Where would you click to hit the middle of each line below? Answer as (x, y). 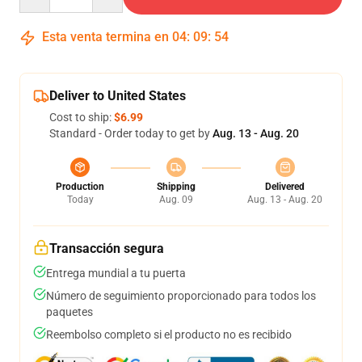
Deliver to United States (118, 96)
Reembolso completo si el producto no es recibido (169, 335)
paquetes (69, 312)
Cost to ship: (82, 117)
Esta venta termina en (105, 37)
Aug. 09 (176, 200)
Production (80, 187)
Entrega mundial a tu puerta (116, 273)
